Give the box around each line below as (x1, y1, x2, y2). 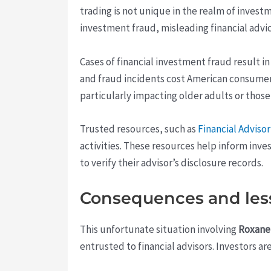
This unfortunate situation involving (80, 223, 238, 236)
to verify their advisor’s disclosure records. (80, 155, 263, 169)
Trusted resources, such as (80, 122, 198, 135)
